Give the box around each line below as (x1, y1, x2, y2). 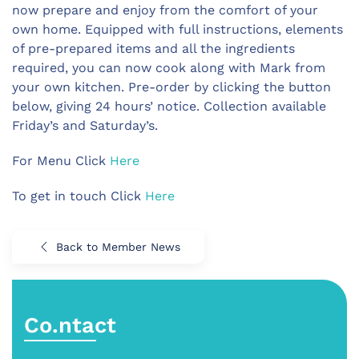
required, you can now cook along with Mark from (12, 60, 325, 75)
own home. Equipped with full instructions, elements (12, 22, 343, 37)
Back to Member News (56, 240, 180, 253)
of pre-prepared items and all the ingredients (12, 41, 295, 56)
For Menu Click (12, 153, 110, 168)
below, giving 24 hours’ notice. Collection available (12, 99, 326, 114)
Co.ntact (24, 313, 116, 338)
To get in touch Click (12, 188, 145, 204)
